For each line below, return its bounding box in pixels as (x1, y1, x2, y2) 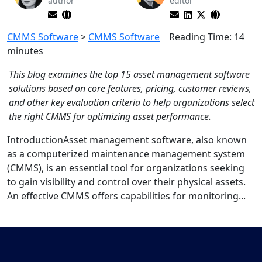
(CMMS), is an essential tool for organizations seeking (7, 161, 244, 174)
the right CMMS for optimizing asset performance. (9, 110, 211, 123)
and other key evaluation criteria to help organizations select (9, 96, 254, 109)
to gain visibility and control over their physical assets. (7, 175, 246, 188)
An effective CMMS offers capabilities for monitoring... (7, 189, 246, 202)
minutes (7, 44, 43, 57)
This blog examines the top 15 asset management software (9, 68, 250, 81)
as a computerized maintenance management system (7, 147, 245, 160)
